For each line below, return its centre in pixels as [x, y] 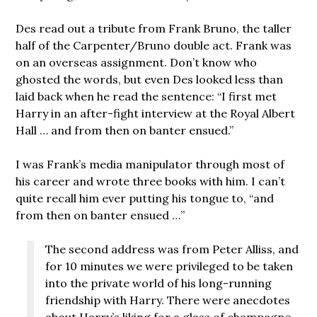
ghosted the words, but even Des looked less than [150, 79]
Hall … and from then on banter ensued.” [125, 130]
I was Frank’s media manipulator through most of [150, 164]
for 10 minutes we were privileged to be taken [169, 266]
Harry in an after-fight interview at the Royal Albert [156, 113]
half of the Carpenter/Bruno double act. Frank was [154, 45]
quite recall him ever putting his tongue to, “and [145, 198]
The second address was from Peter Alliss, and [172, 249]
